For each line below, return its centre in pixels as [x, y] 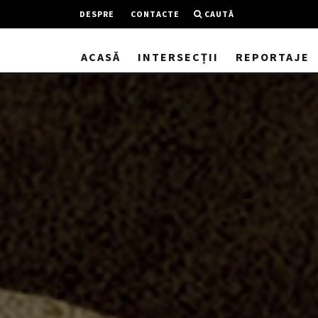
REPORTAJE [273, 57]
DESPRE [97, 14]
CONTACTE [155, 14]
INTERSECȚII [178, 57]
